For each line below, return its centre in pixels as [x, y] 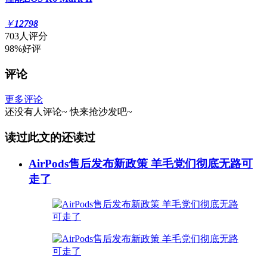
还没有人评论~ [36, 111]
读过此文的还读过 [50, 137]
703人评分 [26, 36]
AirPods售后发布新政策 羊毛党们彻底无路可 [141, 164]
